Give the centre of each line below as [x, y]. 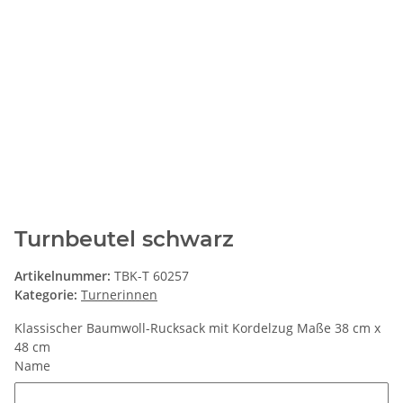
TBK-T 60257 [152, 276]
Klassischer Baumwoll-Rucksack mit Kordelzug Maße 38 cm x [197, 328]
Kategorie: [48, 295]
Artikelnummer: [64, 276]
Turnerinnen [119, 295]
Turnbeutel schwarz [124, 239]
